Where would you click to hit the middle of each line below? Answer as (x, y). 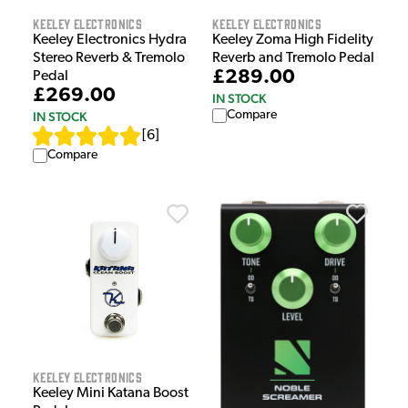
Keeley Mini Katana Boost (111, 394)
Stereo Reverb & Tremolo (109, 59)
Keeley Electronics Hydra (110, 41)
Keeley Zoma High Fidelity (293, 41)
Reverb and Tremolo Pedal (293, 59)
